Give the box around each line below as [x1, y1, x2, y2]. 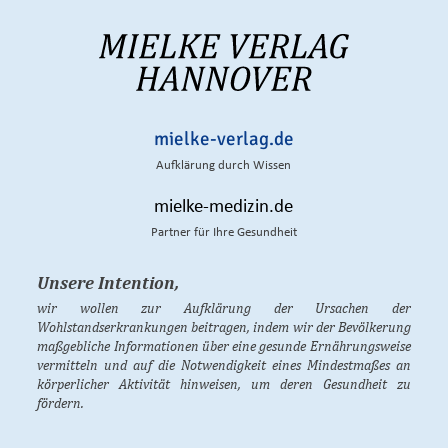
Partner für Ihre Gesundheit [150, 226, 297, 240]
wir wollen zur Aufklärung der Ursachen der [37, 300, 411, 317]
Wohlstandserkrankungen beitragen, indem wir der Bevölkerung [37, 319, 411, 336]
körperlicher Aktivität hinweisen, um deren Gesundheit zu [37, 376, 411, 393]
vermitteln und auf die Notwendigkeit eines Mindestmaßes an [37, 357, 411, 374]
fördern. [37, 395, 85, 412]
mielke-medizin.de [154, 198, 294, 218]
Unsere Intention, [37, 272, 180, 294]
